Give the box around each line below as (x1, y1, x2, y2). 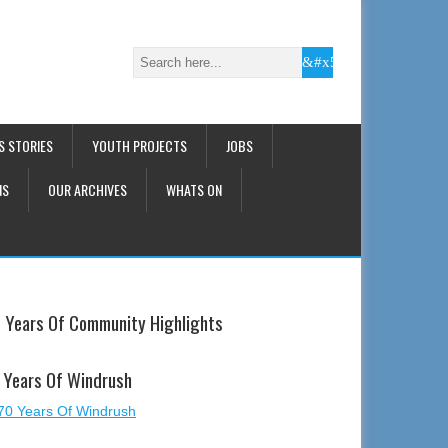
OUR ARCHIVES (48, 179, 127, 200)
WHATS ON (166, 179, 222, 200)
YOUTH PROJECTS (92, 135, 187, 156)
